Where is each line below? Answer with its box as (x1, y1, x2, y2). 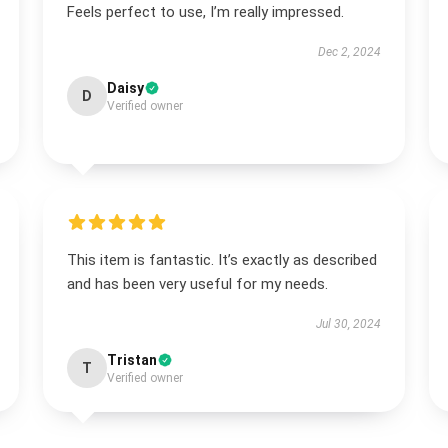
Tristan (106, 352, 157, 368)
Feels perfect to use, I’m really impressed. (66, 3, 344, 21)
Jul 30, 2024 (316, 317, 382, 331)
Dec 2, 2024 (318, 45, 382, 59)
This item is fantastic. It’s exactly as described (66, 251, 377, 269)
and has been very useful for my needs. (66, 275, 328, 293)
